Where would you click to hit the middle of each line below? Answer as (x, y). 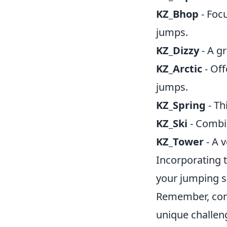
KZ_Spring (181, 105)
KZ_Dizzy (178, 50)
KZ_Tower (180, 142)
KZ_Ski (172, 123)
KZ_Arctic (179, 69)
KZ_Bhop (177, 14)
